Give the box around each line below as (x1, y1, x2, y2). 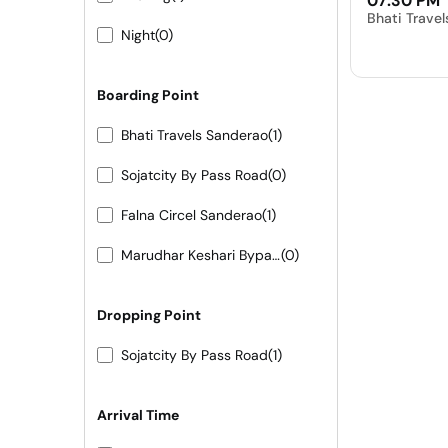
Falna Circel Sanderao (121, 206, 262, 225)
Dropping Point (97, 306, 201, 325)
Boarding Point (97, 86, 199, 105)
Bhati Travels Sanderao (121, 126, 268, 145)
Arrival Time (97, 406, 179, 425)
